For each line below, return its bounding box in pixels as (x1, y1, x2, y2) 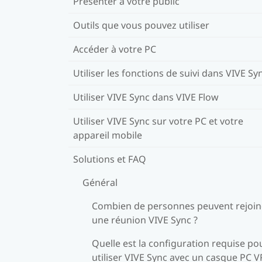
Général (82, 175, 118, 189)
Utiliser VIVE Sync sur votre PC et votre (73, 114, 243, 127)
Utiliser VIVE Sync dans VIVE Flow (73, 90, 219, 104)
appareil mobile (73, 128, 142, 142)
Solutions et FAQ (73, 152, 146, 166)
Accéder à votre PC (73, 42, 156, 56)
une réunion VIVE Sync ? (92, 213, 198, 226)
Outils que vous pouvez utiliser (73, 18, 209, 32)
